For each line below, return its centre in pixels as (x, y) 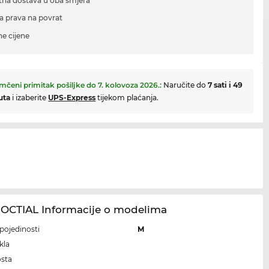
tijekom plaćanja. (127, 98)
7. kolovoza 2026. (129, 85)
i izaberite (29, 98)
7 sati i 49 (225, 85)
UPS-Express (72, 98)
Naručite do (186, 85)
